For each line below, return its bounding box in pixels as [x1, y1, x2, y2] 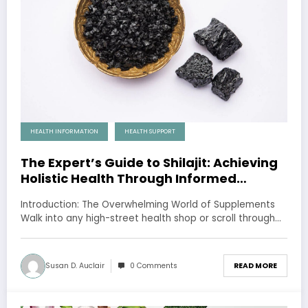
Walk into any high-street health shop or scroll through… [21, 211, 281, 225]
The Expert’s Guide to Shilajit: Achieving [21, 153, 278, 171]
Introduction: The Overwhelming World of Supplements [21, 197, 275, 211]
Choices [21, 185, 73, 203]
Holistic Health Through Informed [21, 169, 236, 187]
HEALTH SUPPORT [124, 126, 175, 135]
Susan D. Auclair [45, 260, 104, 271]
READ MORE [234, 261, 277, 272]
